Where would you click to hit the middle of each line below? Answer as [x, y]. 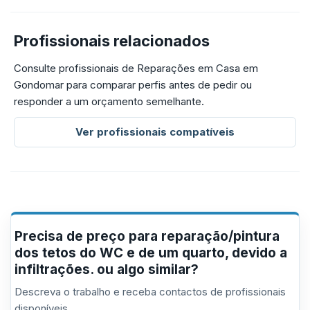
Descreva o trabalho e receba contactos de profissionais [150, 292]
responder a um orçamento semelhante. [109, 101]
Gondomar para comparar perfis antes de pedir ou [133, 85]
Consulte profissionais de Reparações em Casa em [136, 68]
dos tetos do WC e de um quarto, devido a [151, 253]
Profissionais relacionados [112, 41]
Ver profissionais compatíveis [155, 132]
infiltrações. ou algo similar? [107, 270]
